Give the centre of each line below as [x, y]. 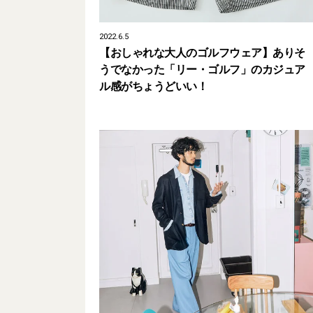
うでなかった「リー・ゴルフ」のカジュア [202, 69]
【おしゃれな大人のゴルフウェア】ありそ [202, 52]
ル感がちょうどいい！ [154, 86]
